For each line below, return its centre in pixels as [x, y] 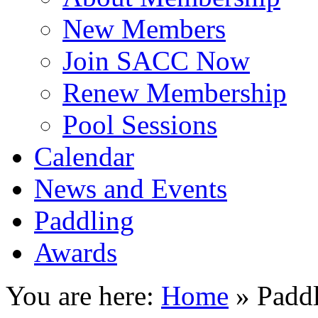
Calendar [84, 156]
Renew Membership [175, 92]
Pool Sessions [140, 124]
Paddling [84, 220]
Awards [76, 252]
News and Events [131, 188]
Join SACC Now [156, 60]
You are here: [83, 295]
